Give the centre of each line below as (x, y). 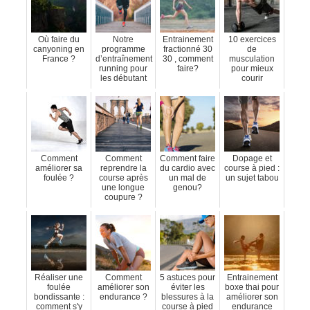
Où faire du (59, 40)
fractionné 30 (188, 49)
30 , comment (188, 59)
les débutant (123, 79)
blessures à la (188, 297)
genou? (188, 188)
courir (252, 79)
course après (123, 178)
